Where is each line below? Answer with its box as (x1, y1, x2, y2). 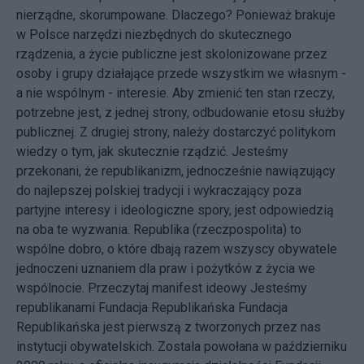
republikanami (16, 299, 95, 315)
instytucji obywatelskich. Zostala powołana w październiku (16, 338, 347, 354)
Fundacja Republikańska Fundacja (95, 299, 288, 315)
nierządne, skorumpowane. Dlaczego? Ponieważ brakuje (16, 6, 336, 23)
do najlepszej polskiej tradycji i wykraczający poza (16, 182, 301, 198)
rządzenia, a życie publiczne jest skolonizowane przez (16, 45, 327, 62)
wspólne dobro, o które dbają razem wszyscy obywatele (16, 240, 337, 257)
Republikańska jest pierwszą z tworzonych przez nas (16, 318, 321, 335)
